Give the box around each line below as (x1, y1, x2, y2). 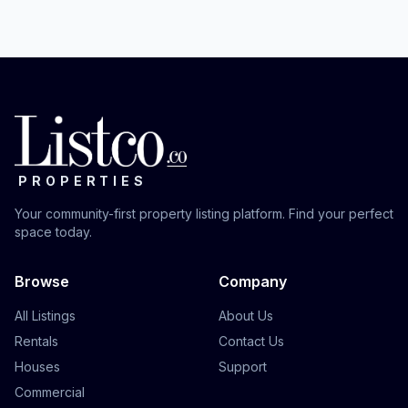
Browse (15, 272, 69, 291)
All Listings (15, 308, 76, 323)
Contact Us (219, 333, 284, 349)
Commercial (15, 384, 85, 400)
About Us (219, 308, 273, 323)
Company (219, 272, 287, 291)
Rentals (15, 333, 58, 349)
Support (219, 359, 267, 374)
